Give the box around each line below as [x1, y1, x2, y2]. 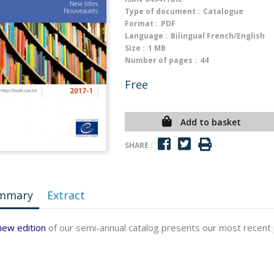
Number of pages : [125, 55, 197, 65]
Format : [125, 18, 158, 29]
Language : [125, 31, 168, 41]
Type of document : [125, 6, 200, 17]
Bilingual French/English [171, 31, 265, 41]
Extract [47, 188, 86, 202]
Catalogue [203, 6, 243, 17]
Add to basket [180, 116, 241, 128]
